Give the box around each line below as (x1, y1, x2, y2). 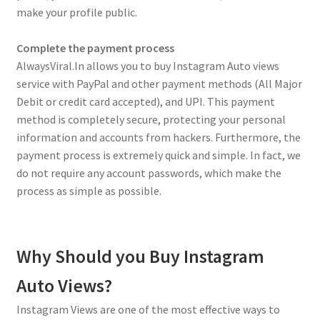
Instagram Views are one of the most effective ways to (16, 301, 280, 316)
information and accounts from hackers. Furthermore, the (16, 129, 301, 144)
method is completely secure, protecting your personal (16, 111, 286, 126)
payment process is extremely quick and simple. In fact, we (16, 147, 301, 162)
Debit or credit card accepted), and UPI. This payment (16, 94, 275, 109)
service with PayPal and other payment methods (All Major (16, 76, 302, 91)
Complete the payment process (16, 40, 174, 55)
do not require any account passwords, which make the (16, 165, 281, 180)
